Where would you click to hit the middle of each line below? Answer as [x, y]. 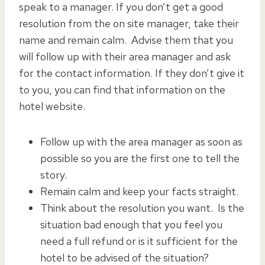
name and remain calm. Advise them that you [126, 40]
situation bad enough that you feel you [131, 224]
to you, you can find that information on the [122, 89]
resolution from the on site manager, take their [129, 23]
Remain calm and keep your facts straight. [139, 191]
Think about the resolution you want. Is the [142, 208]
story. [56, 174]
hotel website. [52, 106]
